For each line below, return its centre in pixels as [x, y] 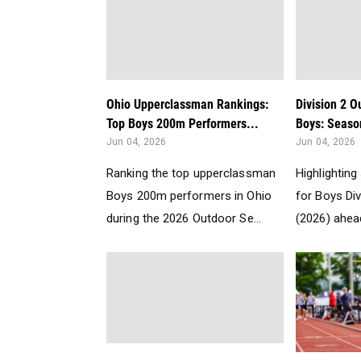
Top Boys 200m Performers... [183, 123]
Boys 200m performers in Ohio [189, 195]
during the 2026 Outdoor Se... [184, 218]
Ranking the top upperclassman [191, 173]
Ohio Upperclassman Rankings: [187, 104]
